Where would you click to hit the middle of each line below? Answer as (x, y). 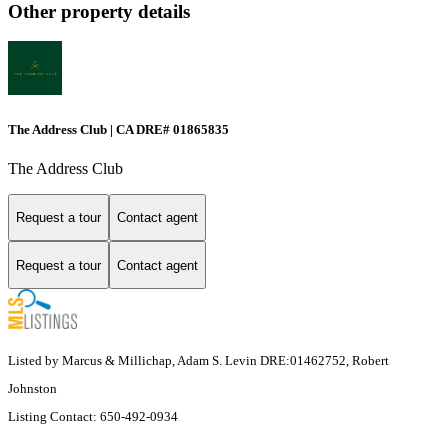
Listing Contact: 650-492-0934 (94, 417)
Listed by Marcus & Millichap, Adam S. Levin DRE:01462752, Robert (198, 361)
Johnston (32, 389)
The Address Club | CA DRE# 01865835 (118, 129)
